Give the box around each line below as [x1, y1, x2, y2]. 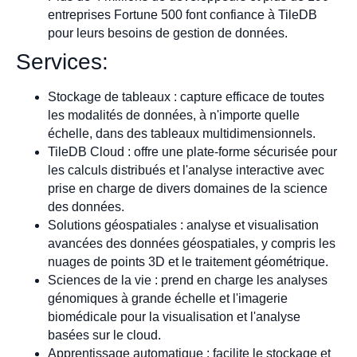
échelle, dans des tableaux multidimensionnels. [48, 126, 316, 140]
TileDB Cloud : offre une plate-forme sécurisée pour [48, 144, 337, 159]
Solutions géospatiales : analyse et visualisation [48, 218, 319, 232]
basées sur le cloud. [48, 328, 161, 342]
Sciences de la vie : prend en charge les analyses [48, 273, 328, 287]
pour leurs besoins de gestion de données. [48, 25, 288, 40]
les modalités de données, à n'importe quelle [48, 108, 300, 122]
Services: [16, 49, 108, 74]
